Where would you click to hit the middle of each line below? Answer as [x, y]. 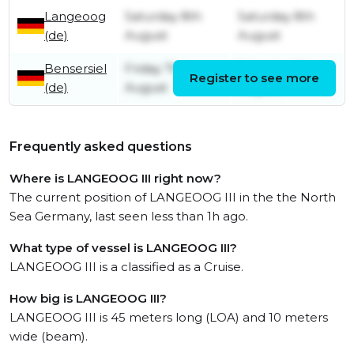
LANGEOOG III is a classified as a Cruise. [126, 267]
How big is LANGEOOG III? [88, 299]
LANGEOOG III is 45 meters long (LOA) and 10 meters [169, 318]
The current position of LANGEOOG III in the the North [173, 198]
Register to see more [254, 78]
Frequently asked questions [101, 147]
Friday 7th [154, 69]
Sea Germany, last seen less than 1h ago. [129, 217]
